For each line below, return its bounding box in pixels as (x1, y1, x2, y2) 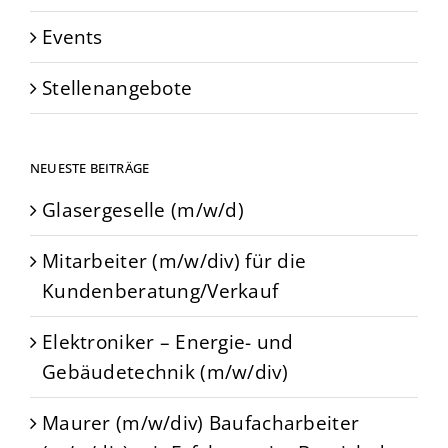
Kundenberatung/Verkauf (42, 276, 279, 304)
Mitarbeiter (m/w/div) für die (42, 246, 307, 274)
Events (42, 22, 103, 50)
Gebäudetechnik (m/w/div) (42, 357, 288, 385)
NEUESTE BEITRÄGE (30, 158, 150, 177)
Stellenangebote (42, 73, 193, 101)
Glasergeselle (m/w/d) (42, 195, 245, 223)
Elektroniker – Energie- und (42, 327, 294, 355)
